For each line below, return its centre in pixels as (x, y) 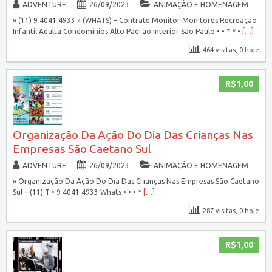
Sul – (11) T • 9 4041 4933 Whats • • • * (78, 192)
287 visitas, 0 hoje (231, 211)
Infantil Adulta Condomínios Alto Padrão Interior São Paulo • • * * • (127, 32)
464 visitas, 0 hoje (231, 50)
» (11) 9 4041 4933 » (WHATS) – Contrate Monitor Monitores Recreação (134, 21)
